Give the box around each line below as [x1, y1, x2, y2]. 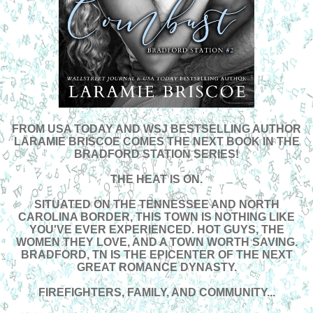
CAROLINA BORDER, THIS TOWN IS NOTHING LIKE [18, 211, 295, 224]
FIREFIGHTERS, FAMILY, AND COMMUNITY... [38, 286, 275, 299]
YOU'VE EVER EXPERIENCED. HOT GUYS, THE [29, 224, 284, 236]
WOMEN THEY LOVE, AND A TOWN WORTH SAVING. [15, 236, 298, 249]
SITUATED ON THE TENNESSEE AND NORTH [34, 198, 279, 211]
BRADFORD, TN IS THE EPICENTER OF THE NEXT [20, 249, 293, 261]
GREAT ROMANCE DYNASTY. [76, 261, 237, 274]
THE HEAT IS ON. [110, 173, 203, 186]
